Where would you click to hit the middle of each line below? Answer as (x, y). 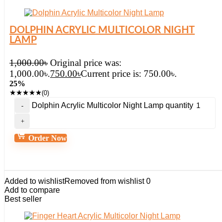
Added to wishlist (34, 181)
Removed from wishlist (104, 181)
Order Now (47, 138)
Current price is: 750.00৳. (129, 74)
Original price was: (86, 63)
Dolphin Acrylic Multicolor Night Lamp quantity (112, 105)
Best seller (23, 199)
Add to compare (32, 190)
